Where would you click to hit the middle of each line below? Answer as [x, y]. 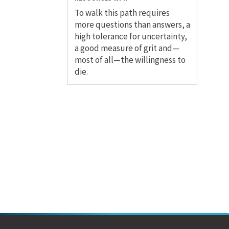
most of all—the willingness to [130, 60]
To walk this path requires [122, 13]
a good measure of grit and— [127, 48]
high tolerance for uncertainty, [131, 37]
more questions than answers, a [132, 25]
